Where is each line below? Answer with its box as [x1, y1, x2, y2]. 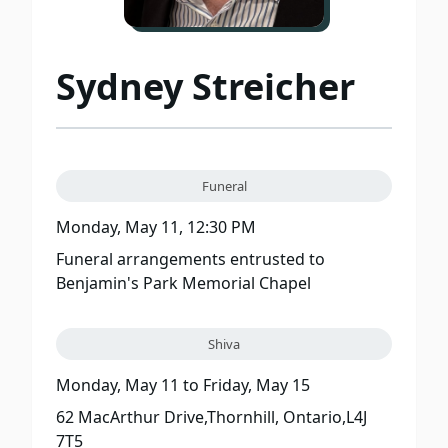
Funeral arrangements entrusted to [56, 247, 325, 270]
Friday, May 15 [203, 373, 310, 396]
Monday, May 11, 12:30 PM [56, 215, 256, 238]
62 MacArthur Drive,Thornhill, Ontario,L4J [56, 405, 367, 428]
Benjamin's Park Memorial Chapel [56, 271, 311, 294]
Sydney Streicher [56, 62, 355, 111]
